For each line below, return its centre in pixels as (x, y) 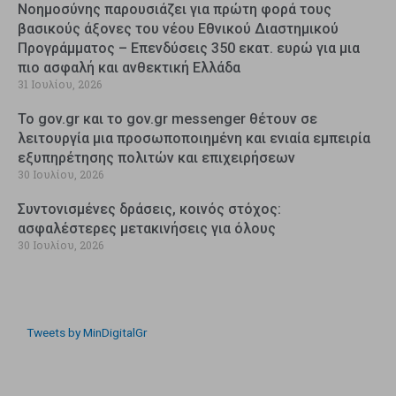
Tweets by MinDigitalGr (87, 332)
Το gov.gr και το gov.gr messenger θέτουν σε (168, 118)
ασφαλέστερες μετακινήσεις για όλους (147, 228)
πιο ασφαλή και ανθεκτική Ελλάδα (129, 67)
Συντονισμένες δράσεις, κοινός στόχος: (149, 209)
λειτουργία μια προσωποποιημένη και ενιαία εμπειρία (194, 138)
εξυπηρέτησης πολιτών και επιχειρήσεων (156, 157)
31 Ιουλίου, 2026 (60, 84)
